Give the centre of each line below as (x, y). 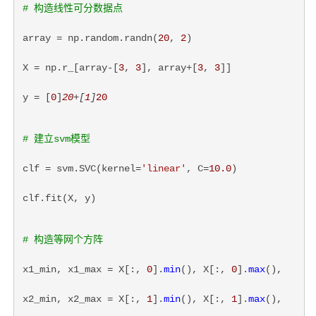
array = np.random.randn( (90, 38)
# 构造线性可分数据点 (73, 9)
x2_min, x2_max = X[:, (85, 299)
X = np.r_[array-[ (71, 68)
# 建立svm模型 (56, 139)
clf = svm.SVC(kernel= (82, 169)
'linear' (164, 169)
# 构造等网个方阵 (63, 240)
